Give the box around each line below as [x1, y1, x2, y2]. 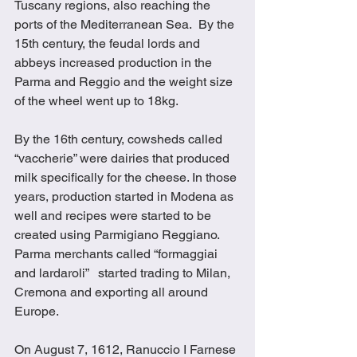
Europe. [14, 304, 59, 320]
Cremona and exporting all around [14, 284, 211, 300]
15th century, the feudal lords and [14, 36, 203, 52]
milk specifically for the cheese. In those [14, 170, 240, 186]
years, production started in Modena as [14, 189, 237, 205]
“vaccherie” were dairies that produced [14, 151, 233, 167]
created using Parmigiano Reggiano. [14, 227, 226, 243]
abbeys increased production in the [14, 55, 215, 71]
